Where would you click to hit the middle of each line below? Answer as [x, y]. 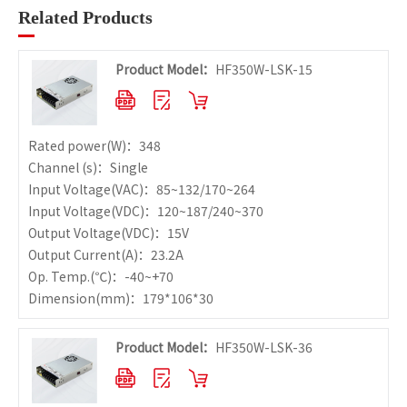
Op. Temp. [59, 276]
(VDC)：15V [155, 233]
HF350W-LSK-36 [264, 347]
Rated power [67, 145]
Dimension [62, 298]
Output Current [74, 254]
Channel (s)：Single [88, 167]
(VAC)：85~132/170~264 [183, 189]
